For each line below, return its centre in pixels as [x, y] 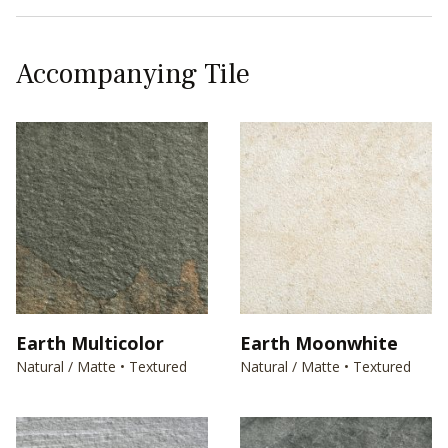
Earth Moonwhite [319, 343]
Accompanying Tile [133, 74]
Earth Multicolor [90, 343]
